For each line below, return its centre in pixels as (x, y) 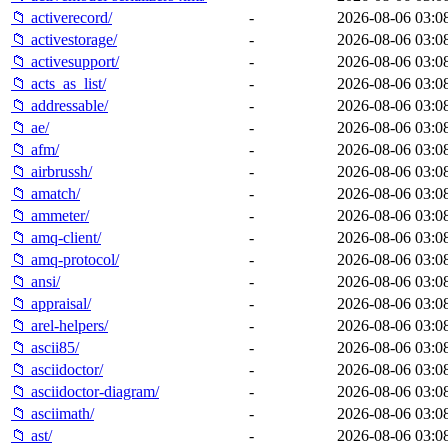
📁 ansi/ (35, 281)
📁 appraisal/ (51, 303)
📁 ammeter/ (50, 215)
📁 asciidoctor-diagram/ (85, 391)
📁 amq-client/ (56, 237)
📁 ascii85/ (45, 347)
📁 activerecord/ (61, 17)
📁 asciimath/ (52, 413)
